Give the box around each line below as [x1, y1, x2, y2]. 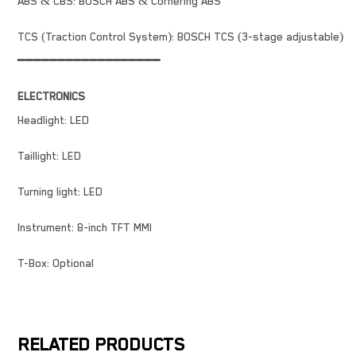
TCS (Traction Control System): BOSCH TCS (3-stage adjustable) [17, 30, 343, 44]
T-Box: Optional [17, 257, 94, 270]
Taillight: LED [17, 149, 81, 163]
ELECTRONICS [17, 90, 85, 103]
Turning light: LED [17, 185, 103, 199]
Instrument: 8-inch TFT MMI [17, 221, 152, 234]
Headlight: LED [17, 114, 89, 127]
